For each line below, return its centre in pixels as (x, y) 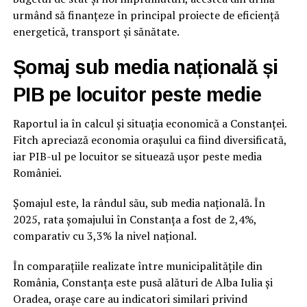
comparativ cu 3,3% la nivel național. (105, 236)
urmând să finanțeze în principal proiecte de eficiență (146, 15)
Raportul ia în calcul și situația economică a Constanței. (149, 124)
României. (37, 173)
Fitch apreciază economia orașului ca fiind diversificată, (149, 140)
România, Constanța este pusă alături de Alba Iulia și (143, 283)
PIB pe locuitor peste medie (137, 95)
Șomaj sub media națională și (145, 67)
